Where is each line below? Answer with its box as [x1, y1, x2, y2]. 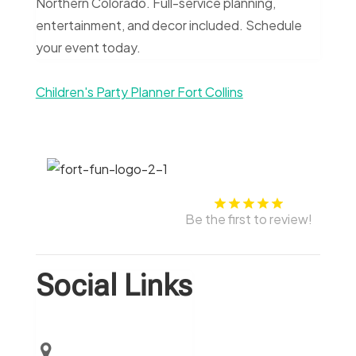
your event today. [35, 39, 141, 56]
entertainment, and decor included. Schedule [35, 17, 302, 34]
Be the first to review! [185, 211, 313, 228]
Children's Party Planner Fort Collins [35, 83, 243, 101]
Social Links [35, 269, 192, 304]
